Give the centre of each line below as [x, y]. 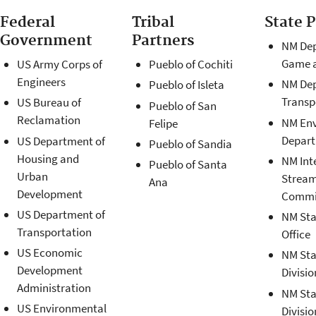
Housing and [48, 158]
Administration [54, 288]
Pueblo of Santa [188, 165]
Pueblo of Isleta [187, 85]
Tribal [153, 22]
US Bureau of [49, 103]
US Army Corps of [59, 65]
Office [296, 235]
